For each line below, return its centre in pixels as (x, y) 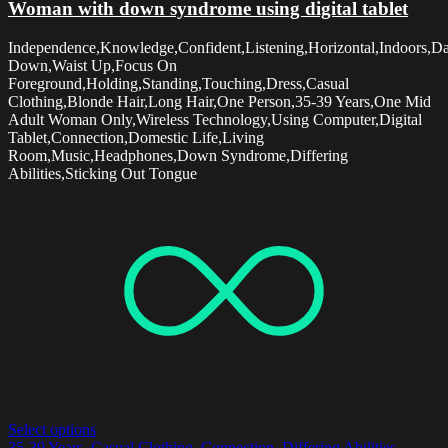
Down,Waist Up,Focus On (92, 66)
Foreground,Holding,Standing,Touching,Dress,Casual (178, 84)
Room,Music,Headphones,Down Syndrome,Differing (178, 156)
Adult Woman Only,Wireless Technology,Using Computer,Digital (215, 120)
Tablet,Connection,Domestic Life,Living (136, 138)
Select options (52, 430)
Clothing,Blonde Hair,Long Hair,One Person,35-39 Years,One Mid (219, 102)
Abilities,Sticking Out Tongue (102, 174)
